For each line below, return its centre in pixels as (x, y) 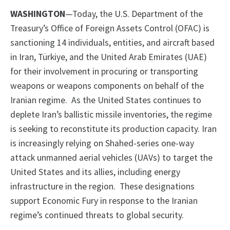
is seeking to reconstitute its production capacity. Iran (113, 129)
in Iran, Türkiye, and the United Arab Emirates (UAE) (109, 57)
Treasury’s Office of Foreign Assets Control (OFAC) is (110, 28)
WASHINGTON (38, 14)
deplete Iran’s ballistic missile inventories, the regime (111, 115)
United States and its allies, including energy (95, 172)
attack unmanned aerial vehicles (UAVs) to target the (111, 158)
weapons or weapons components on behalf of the (107, 86)
